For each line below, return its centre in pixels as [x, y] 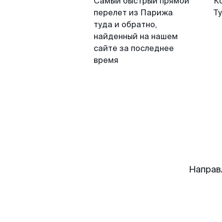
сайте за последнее [134, 48]
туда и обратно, [125, 25]
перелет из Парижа [133, 13]
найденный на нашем [136, 36]
